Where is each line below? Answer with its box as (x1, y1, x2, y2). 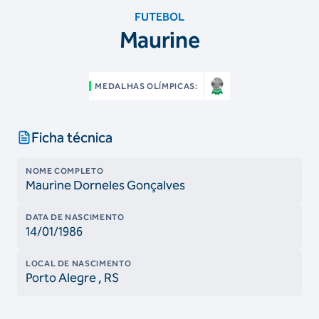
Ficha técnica (31, 129, 113, 146)
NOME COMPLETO (26, 166, 104, 176)
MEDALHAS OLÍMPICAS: (95, 81, 198, 91)
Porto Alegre (26, 270, 96, 286)
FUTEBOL (134, 10, 184, 23)
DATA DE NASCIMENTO (26, 212, 125, 222)
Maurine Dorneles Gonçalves (26, 177, 185, 193)
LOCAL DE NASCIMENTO (26, 258, 132, 268)
